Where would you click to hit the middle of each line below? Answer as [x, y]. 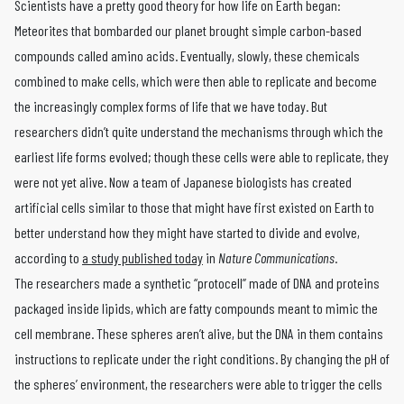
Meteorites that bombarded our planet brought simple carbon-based [188, 30]
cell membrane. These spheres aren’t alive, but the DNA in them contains [199, 333]
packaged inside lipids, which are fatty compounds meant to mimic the [196, 308]
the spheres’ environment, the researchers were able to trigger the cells [198, 384]
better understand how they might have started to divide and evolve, [187, 232]
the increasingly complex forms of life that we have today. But [171, 106]
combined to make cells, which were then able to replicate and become [196, 81]
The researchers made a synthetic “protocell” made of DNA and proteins [197, 283]
